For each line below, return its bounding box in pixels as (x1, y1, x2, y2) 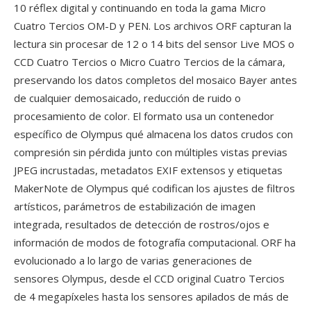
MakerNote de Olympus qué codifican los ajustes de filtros (14, 181, 295, 195)
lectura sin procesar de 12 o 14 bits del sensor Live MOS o (14, 37, 294, 51)
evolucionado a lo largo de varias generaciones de (14, 253, 252, 267)
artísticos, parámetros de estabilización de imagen (14, 199, 255, 213)
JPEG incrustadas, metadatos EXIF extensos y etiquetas (14, 163, 283, 177)
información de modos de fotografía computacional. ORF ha (14, 235, 296, 249)
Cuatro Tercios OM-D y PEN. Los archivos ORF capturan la (14, 19, 292, 33)
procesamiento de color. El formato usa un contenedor (14, 109, 274, 123)
